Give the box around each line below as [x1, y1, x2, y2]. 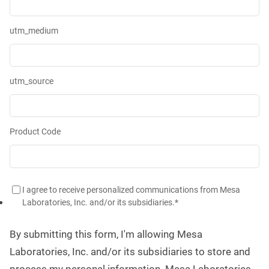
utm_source [10, 76, 53, 86]
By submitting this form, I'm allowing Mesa [10, 228, 202, 240]
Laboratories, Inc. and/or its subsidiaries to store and [10, 245, 250, 258]
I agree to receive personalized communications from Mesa [22, 184, 240, 195]
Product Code [10, 127, 61, 137]
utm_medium [10, 25, 58, 35]
